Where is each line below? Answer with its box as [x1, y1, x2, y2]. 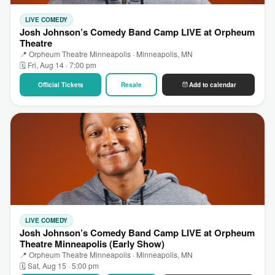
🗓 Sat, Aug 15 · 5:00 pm [20, 260, 99, 271]
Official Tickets [37, 80, 83, 89]
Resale [121, 80, 142, 89]
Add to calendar [188, 80, 236, 89]
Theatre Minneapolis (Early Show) [20, 236, 165, 250]
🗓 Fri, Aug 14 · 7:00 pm [20, 59, 96, 70]
